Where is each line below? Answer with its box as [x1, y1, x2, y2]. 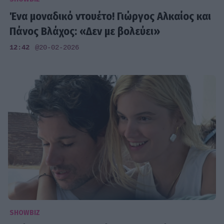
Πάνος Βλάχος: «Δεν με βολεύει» [9, 24, 160, 38]
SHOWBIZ [9, 208, 40, 217]
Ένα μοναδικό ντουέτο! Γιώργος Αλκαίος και [9, 9, 211, 23]
